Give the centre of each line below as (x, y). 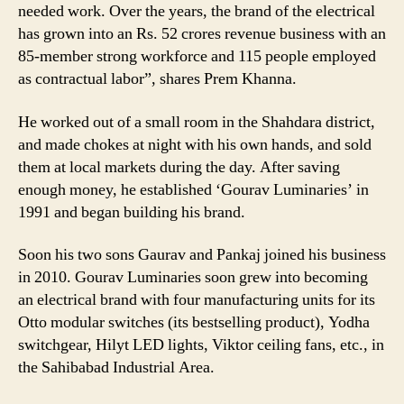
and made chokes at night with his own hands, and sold (195, 144)
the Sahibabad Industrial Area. (116, 368)
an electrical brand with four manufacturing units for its (197, 300)
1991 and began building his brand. (132, 212)
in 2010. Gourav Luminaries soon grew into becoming (193, 278)
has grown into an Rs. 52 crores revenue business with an (202, 34)
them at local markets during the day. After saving (179, 167)
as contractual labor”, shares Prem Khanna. (157, 79)
